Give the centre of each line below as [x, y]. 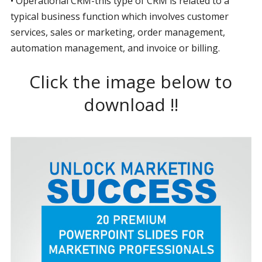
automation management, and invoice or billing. [115, 48]
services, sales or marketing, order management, [118, 32]
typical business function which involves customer [119, 16]
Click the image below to [131, 82]
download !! [131, 104]
